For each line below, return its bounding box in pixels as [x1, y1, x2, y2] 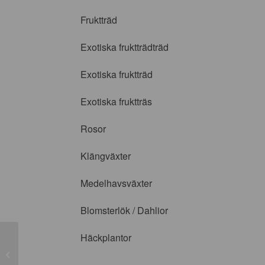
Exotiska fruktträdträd [80, 40, 169, 54]
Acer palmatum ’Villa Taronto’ [21, 248, 121, 260]
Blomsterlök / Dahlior [80, 203, 168, 217]
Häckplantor [80, 231, 131, 244]
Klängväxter [80, 149, 131, 163]
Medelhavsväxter [80, 176, 152, 190]
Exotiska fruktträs [80, 95, 152, 108]
